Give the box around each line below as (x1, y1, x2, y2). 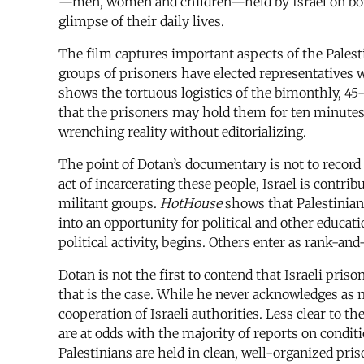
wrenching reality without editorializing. (58, 123, 306, 141)
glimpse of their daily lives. (58, 13, 224, 30)
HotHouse (160, 195, 222, 212)
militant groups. (58, 195, 160, 212)
